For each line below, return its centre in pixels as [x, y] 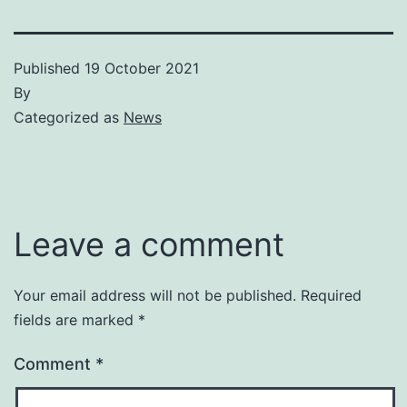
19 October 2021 [142, 68]
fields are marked [76, 319]
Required [331, 295]
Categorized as [69, 117]
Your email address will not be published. [155, 295]
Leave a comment [149, 244]
